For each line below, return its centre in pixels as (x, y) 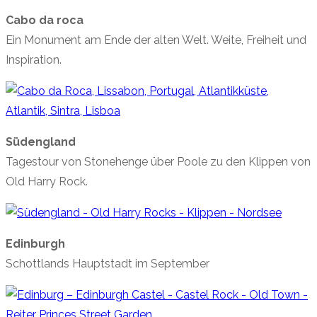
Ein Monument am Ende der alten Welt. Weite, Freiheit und (156, 40)
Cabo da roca (45, 21)
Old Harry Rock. (47, 182)
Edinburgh (35, 244)
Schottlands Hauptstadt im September (108, 264)
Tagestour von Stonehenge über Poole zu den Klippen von (158, 162)
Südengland (41, 142)
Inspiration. (34, 60)
